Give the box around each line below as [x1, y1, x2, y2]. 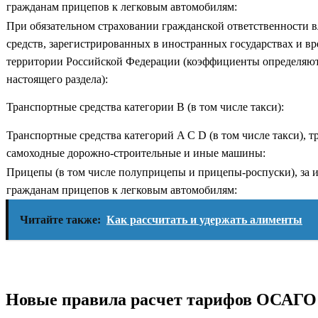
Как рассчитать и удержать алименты [106, 213, 302, 226]
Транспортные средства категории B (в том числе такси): [6, 100, 284, 113]
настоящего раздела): [6, 72, 108, 85]
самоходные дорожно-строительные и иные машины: [6, 146, 265, 159]
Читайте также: [20, 213, 101, 226]
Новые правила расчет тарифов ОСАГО [6, 290, 317, 309]
